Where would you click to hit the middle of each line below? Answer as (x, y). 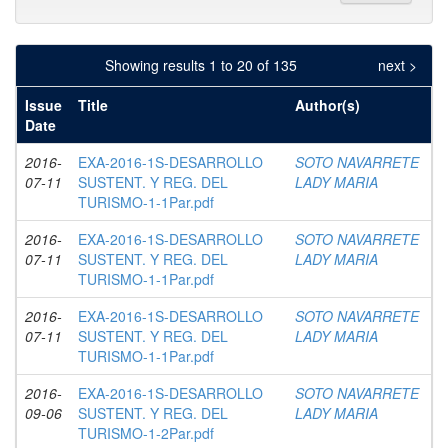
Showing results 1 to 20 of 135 (204, 65)
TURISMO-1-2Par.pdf (146, 433)
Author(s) (327, 105)
